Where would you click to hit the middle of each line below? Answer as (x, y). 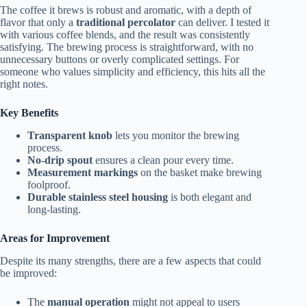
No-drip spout (60, 160)
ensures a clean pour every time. (163, 160)
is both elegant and (210, 197)
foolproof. (49, 184)
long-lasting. (54, 209)
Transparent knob (70, 135)
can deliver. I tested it (222, 23)
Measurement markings (83, 172)
